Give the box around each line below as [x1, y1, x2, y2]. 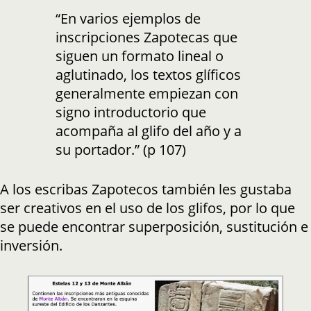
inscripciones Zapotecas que [56, 28, 237, 47]
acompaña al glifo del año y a [56, 121, 242, 141]
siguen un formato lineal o [56, 47, 224, 66]
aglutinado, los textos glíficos [56, 65, 241, 85]
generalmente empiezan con [56, 84, 238, 103]
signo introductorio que [56, 103, 206, 122]
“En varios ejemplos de [56, 9, 201, 28]
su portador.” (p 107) [56, 140, 186, 160]
